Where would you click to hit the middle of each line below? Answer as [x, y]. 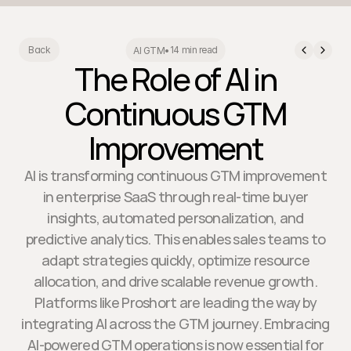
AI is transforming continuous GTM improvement [175, 175]
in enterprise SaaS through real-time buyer [175, 197]
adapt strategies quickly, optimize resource [175, 260]
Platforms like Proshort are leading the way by [175, 302]
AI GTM [149, 50]
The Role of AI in [175, 79]
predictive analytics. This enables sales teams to [175, 239]
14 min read [194, 49]
